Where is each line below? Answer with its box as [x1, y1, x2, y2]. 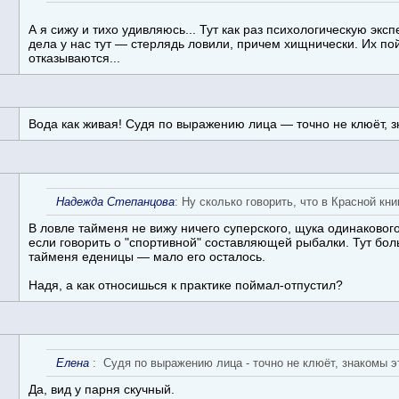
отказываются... [28, 50, 120, 65]
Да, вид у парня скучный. [28, 381, 175, 396]
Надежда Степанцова [56, 194, 175, 208]
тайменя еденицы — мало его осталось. [28, 248, 265, 264]
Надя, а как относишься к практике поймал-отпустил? [28, 277, 343, 292]
